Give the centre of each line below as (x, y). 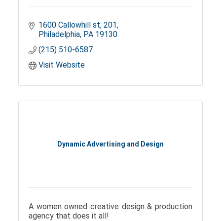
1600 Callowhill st (70, 25)
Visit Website (62, 65)
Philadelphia (59, 34)
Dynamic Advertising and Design (110, 144)
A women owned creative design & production (110, 206)
